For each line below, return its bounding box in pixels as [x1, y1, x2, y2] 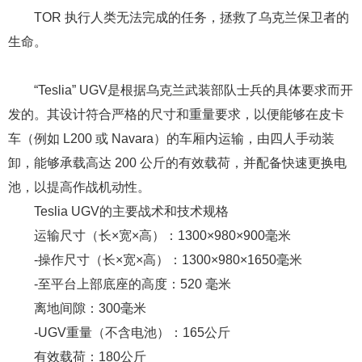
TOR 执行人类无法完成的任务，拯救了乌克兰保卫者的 [34, 10, 349, 24]
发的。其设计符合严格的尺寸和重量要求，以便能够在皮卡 [8, 329, 344, 343]
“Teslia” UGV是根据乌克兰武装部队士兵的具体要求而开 [34, 305, 353, 319]
